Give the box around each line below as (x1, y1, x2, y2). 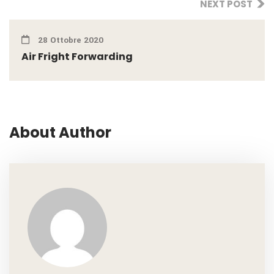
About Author (9, 122, 111, 143)
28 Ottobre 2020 (35, 34, 103, 46)
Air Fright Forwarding (21, 50, 133, 64)
